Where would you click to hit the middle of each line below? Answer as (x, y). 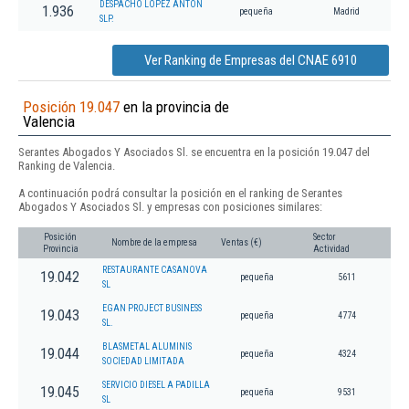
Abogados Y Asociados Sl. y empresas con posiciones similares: (170, 207)
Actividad (331, 249)
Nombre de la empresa (154, 243)
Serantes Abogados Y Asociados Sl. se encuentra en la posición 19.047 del (194, 152)
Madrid (346, 12)
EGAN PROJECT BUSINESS (152, 309)
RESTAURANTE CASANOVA (155, 270)
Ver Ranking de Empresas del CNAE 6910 (251, 61)
